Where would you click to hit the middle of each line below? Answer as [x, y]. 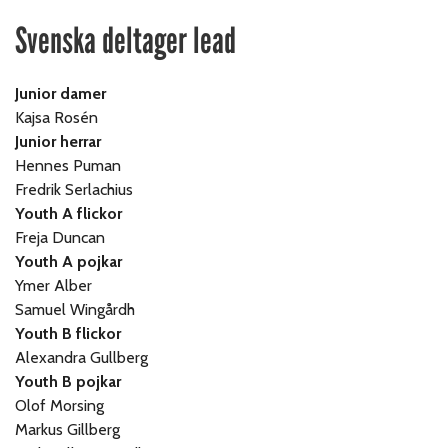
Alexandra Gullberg [82, 358]
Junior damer [61, 94]
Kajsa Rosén [57, 118]
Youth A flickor [69, 214]
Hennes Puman [68, 166]
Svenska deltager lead [125, 41]
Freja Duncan [60, 238]
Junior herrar [58, 142]
